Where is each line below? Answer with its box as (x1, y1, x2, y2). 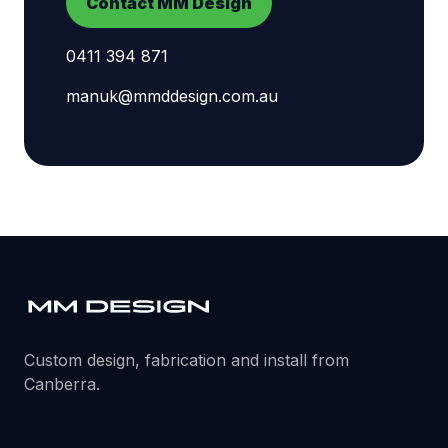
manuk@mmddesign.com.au (66, 86, 278, 106)
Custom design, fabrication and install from (24, 350, 349, 370)
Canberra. (24, 374, 100, 394)
